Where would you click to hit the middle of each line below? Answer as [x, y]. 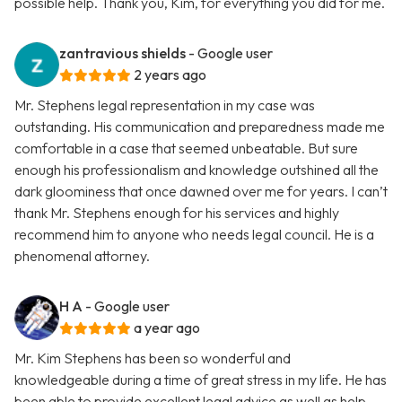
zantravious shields [122, 53]
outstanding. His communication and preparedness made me [200, 127]
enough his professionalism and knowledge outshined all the [197, 170]
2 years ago [170, 75]
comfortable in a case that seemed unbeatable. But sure [186, 149]
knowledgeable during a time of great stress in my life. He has [201, 380]
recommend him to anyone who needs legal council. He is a [194, 235]
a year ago [167, 328]
